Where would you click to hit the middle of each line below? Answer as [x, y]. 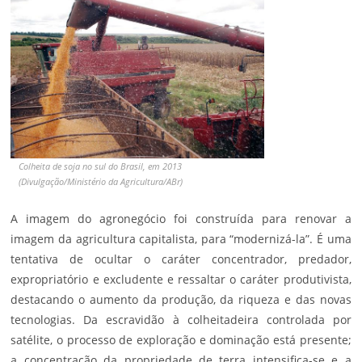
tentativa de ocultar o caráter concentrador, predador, [181, 259]
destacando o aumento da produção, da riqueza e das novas [181, 299]
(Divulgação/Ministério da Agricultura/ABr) [101, 181]
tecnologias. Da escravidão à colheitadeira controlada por [181, 319]
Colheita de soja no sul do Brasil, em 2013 [101, 166]
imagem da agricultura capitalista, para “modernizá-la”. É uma [181, 238]
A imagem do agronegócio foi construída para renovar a [181, 218]
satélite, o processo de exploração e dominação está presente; [181, 339]
